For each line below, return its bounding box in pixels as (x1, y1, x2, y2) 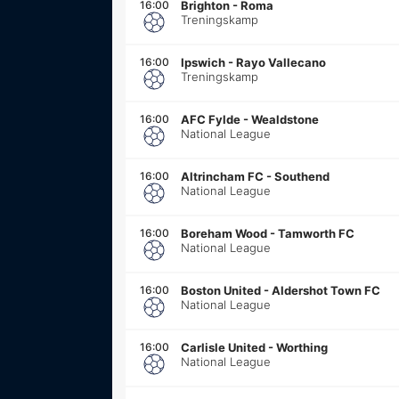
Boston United (181, 282, 261, 297)
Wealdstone (251, 111, 319, 126)
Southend (274, 168, 330, 183)
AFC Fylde (181, 111, 240, 126)
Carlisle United (181, 339, 265, 354)
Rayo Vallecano (236, 54, 326, 69)
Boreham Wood (181, 225, 267, 240)
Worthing (276, 339, 328, 354)
